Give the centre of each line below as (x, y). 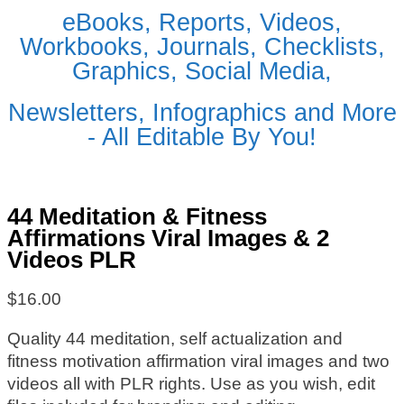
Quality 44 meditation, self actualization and (175, 339)
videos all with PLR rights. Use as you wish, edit (191, 384)
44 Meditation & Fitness (137, 217)
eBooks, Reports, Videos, (202, 23)
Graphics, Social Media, (202, 71)
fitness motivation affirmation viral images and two (198, 362)
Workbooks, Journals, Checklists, (202, 47)
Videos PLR (72, 260)
